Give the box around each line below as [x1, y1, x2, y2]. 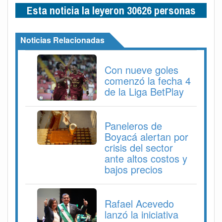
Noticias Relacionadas [20, 34, 105, 46]
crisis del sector [105, 140, 173, 155]
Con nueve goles [105, 62, 178, 77]
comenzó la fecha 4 [105, 73, 191, 88]
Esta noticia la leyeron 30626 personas [26, 2, 196, 18]
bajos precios [105, 162, 163, 176]
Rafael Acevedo [105, 196, 174, 211]
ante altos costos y [105, 151, 187, 166]
